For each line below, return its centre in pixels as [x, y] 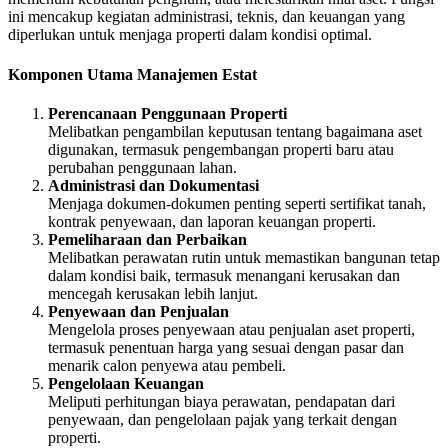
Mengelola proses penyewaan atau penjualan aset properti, [231, 329]
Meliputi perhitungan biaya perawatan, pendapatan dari [221, 401]
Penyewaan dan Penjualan [138, 311]
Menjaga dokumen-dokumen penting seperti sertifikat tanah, [237, 203]
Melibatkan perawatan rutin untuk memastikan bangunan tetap [244, 257]
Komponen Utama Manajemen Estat [132, 74]
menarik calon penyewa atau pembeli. [167, 365]
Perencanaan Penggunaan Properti [167, 113]
